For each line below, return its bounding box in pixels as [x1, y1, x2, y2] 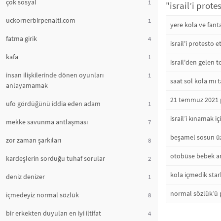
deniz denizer [6, 172, 45, 181]
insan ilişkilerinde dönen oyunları [6, 71, 104, 79]
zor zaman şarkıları [6, 136, 61, 145]
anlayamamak [6, 81, 48, 90]
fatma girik [6, 34, 37, 43]
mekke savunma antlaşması [6, 117, 88, 126]
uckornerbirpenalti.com [6, 16, 75, 25]
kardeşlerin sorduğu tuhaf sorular [6, 154, 105, 163]
